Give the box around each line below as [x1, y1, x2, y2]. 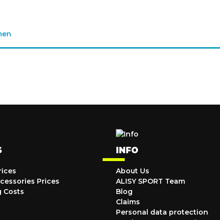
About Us [116, 166, 149, 175]
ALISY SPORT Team [116, 177, 185, 186]
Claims [116, 197, 140, 206]
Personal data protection [116, 208, 208, 217]
